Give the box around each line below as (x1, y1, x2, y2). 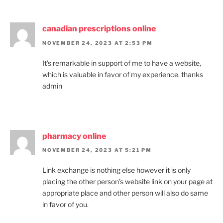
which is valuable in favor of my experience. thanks (42, 70, 203, 79)
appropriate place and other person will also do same (42, 189, 208, 198)
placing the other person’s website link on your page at (42, 177, 213, 186)
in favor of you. (42, 200, 89, 209)
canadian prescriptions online (42, 24, 156, 34)
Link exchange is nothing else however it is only (42, 166, 191, 175)
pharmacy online (42, 131, 106, 141)
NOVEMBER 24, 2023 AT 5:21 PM (42, 147, 152, 153)
